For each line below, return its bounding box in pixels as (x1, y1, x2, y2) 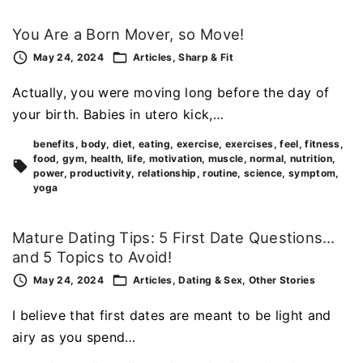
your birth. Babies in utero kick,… (12, 106, 224, 123)
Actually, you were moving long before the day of (12, 84, 330, 101)
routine (203, 167, 238, 180)
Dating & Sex (178, 273, 243, 286)
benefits (33, 138, 75, 151)
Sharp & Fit (178, 51, 233, 64)
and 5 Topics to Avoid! (12, 248, 173, 267)
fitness (305, 138, 340, 151)
